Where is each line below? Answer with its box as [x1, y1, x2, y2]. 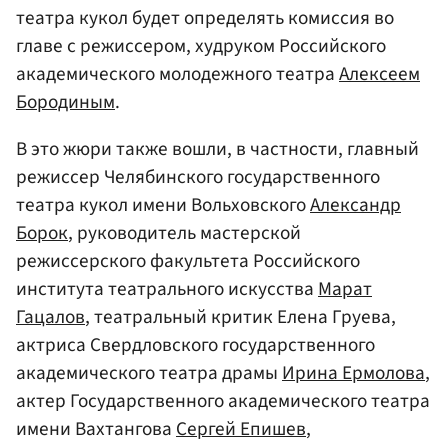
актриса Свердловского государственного [16, 331, 375, 360]
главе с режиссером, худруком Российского [16, 32, 386, 61]
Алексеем [339, 60, 420, 89]
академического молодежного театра [16, 60, 339, 89]
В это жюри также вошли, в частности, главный [16, 135, 419, 164]
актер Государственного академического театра [16, 387, 430, 416]
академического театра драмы [16, 359, 282, 388]
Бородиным [16, 88, 115, 117]
